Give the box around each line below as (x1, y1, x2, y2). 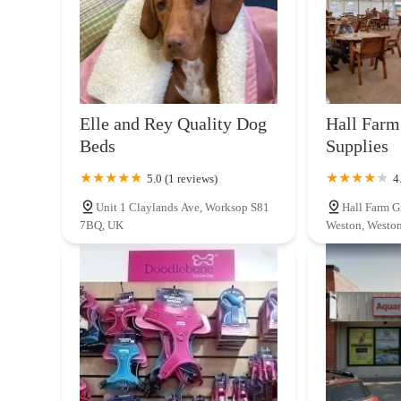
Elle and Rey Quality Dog (80, 113, 267, 133)
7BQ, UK (80, 218, 124, 232)
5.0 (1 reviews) (147, 171, 218, 185)
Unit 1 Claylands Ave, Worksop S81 (96, 200, 269, 214)
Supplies (325, 135, 388, 156)
